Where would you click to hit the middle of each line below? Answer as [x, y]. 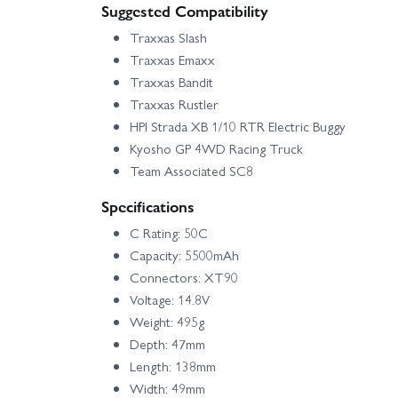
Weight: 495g [167, 322]
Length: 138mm [173, 366]
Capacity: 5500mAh [184, 255]
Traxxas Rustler [174, 104]
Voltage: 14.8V [170, 300]
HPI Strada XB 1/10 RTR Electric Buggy [238, 127]
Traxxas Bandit [171, 82]
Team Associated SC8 [191, 171]
